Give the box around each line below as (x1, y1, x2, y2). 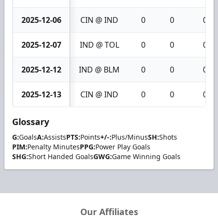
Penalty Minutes (27, 142, 80, 151)
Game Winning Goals (112, 151, 181, 161)
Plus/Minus (111, 132, 148, 142)
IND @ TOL (79, 39, 119, 50)
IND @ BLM (79, 64, 120, 75)
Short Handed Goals (28, 151, 93, 161)
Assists (44, 132, 66, 142)
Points (80, 132, 100, 142)
